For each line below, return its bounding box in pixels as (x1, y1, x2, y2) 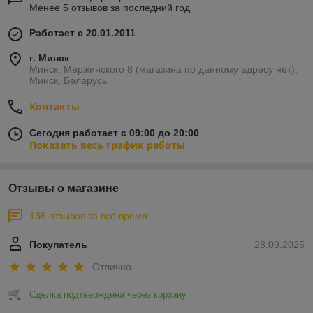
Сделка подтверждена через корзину (29, 289, 187, 300)
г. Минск (29, 52, 69, 64)
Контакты (29, 100, 80, 114)
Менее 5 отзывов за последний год (29, 2, 190, 14)
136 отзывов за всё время (29, 210, 147, 222)
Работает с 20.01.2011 (29, 27, 136, 39)
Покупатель (29, 239, 87, 251)
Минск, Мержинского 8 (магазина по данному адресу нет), (29, 64, 298, 75)
